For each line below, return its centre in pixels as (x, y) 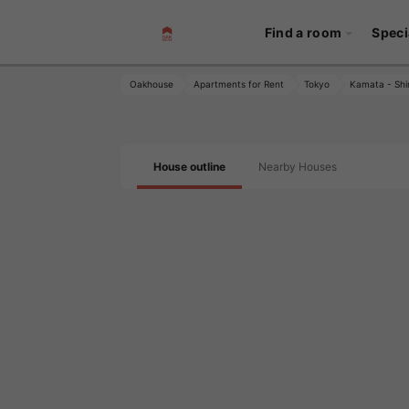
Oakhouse (152, 84)
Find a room (303, 32)
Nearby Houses (298, 167)
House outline (189, 167)
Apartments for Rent (239, 84)
